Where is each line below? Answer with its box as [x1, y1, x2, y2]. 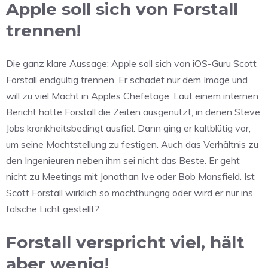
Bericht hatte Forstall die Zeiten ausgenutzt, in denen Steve [6, 106, 260, 118]
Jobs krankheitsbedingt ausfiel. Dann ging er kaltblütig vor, [6, 122, 251, 135]
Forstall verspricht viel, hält [6, 232, 245, 253]
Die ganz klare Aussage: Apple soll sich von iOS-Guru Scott [6, 57, 257, 70]
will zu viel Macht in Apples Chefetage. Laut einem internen [6, 90, 258, 102]
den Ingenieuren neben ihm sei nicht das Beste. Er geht [6, 154, 240, 167]
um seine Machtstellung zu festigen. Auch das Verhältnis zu [6, 138, 258, 151]
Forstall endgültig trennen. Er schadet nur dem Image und [6, 74, 248, 86]
